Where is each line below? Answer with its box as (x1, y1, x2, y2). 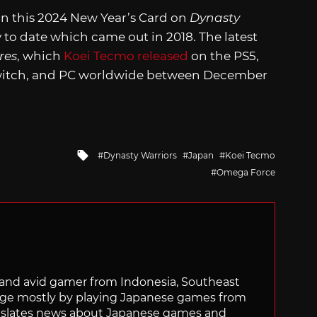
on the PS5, (188, 49, 259, 64)
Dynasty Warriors (103, 149, 177, 161)
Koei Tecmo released (64, 49, 188, 64)
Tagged (88, 145, 136, 161)
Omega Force (217, 166, 275, 178)
